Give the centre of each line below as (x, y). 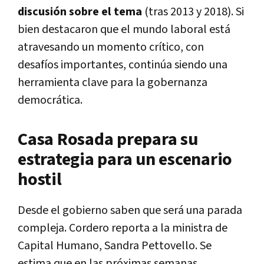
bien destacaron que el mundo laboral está (124, 29)
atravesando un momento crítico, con (111, 47)
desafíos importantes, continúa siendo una (123, 65)
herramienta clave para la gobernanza (113, 82)
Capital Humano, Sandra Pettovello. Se (115, 245)
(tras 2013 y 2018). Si (194, 11)
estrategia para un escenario (125, 159)
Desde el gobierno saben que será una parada (130, 210)
